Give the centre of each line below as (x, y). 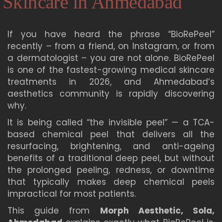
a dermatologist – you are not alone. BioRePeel (111, 58)
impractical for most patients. (72, 194)
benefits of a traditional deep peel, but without (111, 158)
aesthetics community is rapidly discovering (111, 93)
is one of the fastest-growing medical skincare (111, 70)
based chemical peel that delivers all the (111, 134)
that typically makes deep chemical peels (111, 182)
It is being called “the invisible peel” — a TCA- (111, 122)
